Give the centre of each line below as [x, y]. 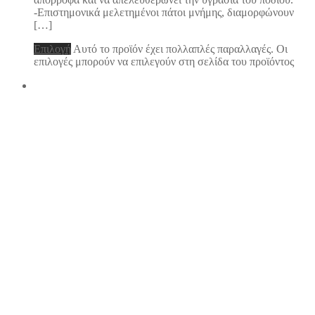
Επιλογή [52, 49]
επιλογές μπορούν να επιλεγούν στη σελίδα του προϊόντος [164, 61]
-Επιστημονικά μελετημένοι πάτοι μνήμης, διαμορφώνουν [164, 12]
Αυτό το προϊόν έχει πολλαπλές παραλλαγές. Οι [180, 49]
